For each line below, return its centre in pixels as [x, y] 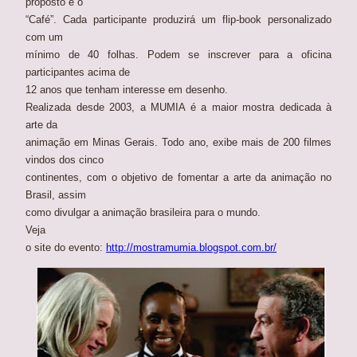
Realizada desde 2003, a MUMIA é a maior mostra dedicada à [178, 108]
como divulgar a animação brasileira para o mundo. [143, 213]
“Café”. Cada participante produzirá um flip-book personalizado [178, 20]
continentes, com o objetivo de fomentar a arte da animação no [178, 178]
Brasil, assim [56, 195]
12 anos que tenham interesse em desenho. [127, 90]
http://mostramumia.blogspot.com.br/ [191, 248]
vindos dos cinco [65, 160]
